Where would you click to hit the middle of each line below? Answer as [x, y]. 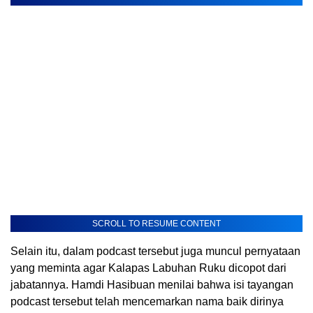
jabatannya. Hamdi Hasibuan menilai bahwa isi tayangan [152, 284]
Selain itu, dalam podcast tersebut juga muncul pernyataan [155, 251]
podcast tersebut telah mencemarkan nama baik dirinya [147, 301]
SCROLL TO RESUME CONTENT [156, 223]
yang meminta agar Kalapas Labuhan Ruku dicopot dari [148, 268]
